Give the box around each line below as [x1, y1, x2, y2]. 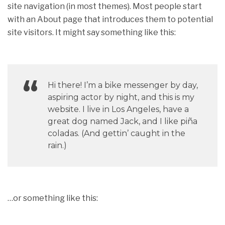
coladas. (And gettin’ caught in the [48, 128, 185, 138]
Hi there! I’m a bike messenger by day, [48, 80, 198, 90]
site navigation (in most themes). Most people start [8, 1, 202, 11]
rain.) [48, 140, 67, 150]
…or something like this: [8, 193, 98, 203]
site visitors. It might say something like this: [8, 27, 176, 37]
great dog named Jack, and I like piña [48, 116, 197, 126]
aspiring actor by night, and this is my [48, 92, 194, 102]
